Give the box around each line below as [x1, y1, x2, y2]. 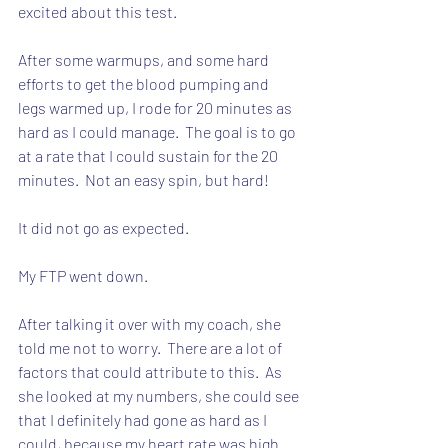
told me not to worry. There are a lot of [18, 337, 285, 357]
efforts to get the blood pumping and [18, 73, 272, 93]
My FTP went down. [18, 265, 148, 285]
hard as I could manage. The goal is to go [18, 121, 299, 141]
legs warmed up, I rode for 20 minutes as [18, 97, 295, 117]
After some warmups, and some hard [18, 49, 272, 69]
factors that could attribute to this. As [18, 361, 285, 381]
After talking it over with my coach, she [18, 313, 284, 333]
